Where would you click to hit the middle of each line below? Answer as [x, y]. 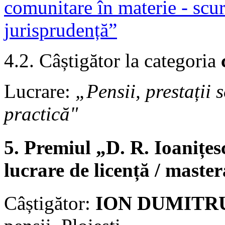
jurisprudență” [61, 30]
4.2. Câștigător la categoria [113, 61]
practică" [41, 114]
